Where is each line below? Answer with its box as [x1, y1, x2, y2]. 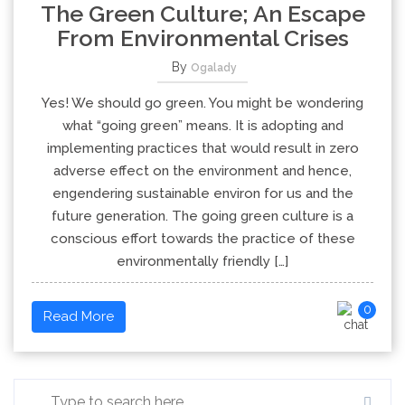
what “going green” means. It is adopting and [61, 118, 344, 134]
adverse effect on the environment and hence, [53, 163, 352, 179]
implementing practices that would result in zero [46, 140, 359, 156]
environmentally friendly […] [117, 253, 288, 269]
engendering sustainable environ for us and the [52, 185, 353, 202]
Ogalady [191, 61, 237, 74]
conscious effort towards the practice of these [50, 231, 355, 247]
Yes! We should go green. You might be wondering [42, 95, 363, 111]
